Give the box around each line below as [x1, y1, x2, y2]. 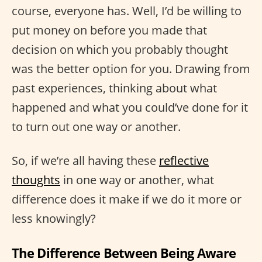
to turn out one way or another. [12, 118, 181, 135]
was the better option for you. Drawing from [12, 60, 250, 77]
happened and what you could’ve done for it [12, 99, 248, 115]
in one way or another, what [60, 171, 214, 188]
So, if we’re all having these [12, 152, 159, 168]
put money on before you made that [12, 22, 207, 38]
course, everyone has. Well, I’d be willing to [12, 2, 242, 19]
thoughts [12, 171, 60, 188]
